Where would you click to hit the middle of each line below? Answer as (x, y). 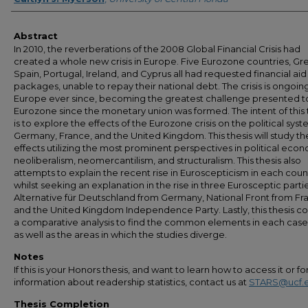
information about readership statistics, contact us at (131, 282)
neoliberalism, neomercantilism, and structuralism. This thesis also (157, 160)
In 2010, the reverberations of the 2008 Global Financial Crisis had (157, 49)
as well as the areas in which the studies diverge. (120, 234)
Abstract (36, 36)
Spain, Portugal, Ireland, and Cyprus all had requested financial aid (160, 74)
